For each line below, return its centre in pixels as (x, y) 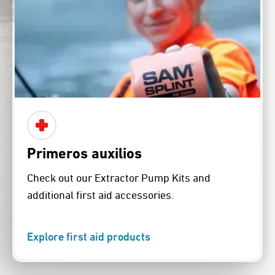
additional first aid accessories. (100, 196)
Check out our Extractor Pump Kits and (119, 179)
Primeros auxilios (84, 154)
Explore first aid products (89, 238)
